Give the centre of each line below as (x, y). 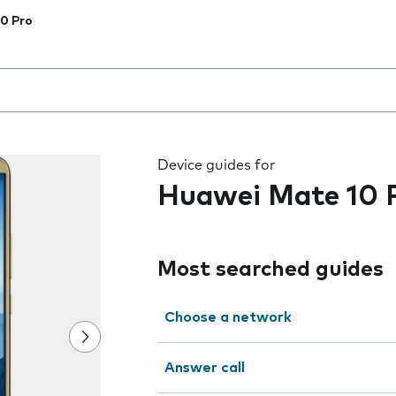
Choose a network (228, 317)
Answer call (205, 368)
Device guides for (217, 165)
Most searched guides (270, 270)
